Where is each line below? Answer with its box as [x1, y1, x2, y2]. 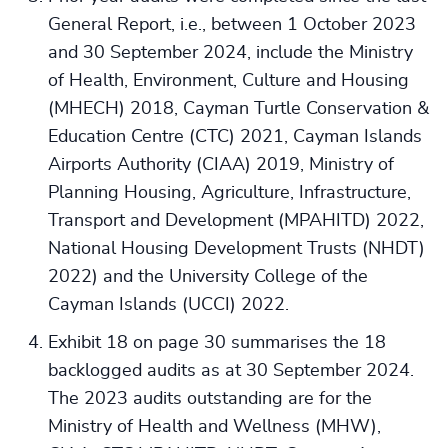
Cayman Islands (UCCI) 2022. [48, 296, 289, 314]
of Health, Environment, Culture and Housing [48, 72, 409, 90]
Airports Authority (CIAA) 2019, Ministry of [48, 156, 394, 174]
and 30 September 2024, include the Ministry [48, 44, 413, 62]
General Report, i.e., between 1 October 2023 [48, 16, 416, 34]
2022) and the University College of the [48, 268, 368, 286]
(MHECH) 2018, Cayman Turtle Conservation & [48, 100, 429, 118]
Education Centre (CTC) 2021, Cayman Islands [48, 128, 422, 146]
